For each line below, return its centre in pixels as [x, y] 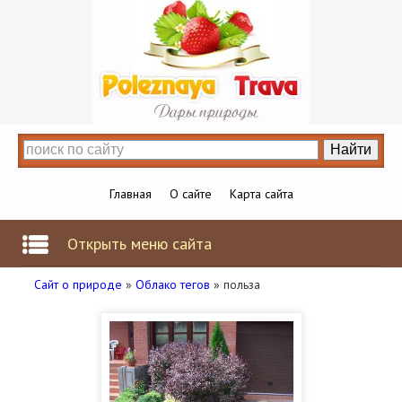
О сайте [190, 194]
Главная [130, 194]
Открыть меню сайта [140, 244]
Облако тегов [173, 284]
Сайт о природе [78, 284]
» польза [235, 284]
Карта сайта [261, 194]
